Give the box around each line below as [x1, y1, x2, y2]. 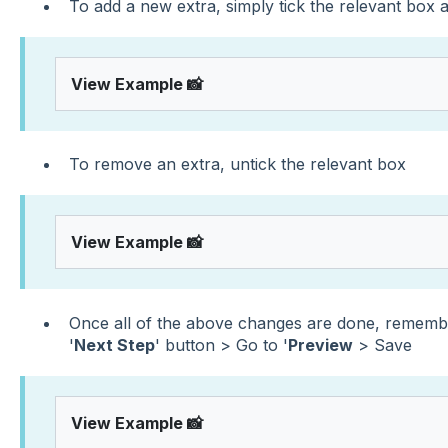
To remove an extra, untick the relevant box [68, 154, 406, 175]
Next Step [73, 334, 155, 355]
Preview [287, 334, 353, 355]
